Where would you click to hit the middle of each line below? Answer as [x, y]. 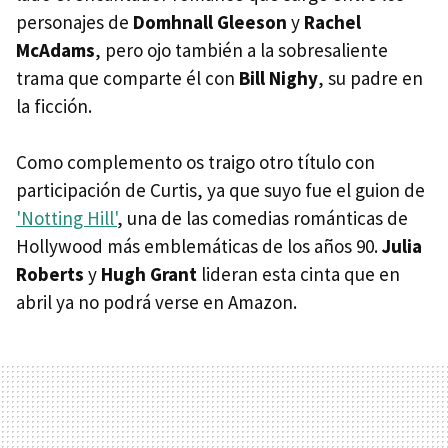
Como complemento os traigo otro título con [195, 162]
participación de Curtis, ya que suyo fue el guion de [220, 190]
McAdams [55, 50]
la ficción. [54, 106]
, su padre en [370, 78]
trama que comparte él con [127, 78]
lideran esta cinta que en [298, 274]
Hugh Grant [147, 274]
